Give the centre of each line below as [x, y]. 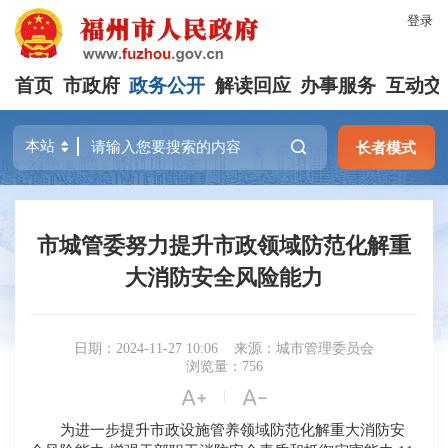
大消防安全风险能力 [224, 278]
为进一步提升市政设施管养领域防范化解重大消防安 [233, 430]
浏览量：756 [224, 367]
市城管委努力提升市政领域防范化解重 [224, 246]
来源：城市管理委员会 [304, 349]
